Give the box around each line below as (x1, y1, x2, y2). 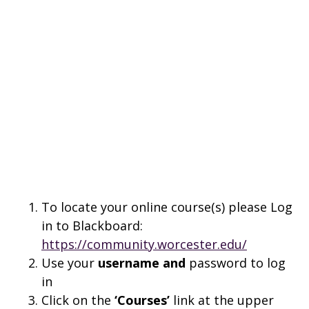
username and (98, 254, 186, 271)
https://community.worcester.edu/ (41, 235, 247, 252)
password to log (186, 254, 286, 271)
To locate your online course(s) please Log (41, 198, 292, 215)
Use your (41, 254, 98, 271)
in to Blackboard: (41, 217, 143, 234)
